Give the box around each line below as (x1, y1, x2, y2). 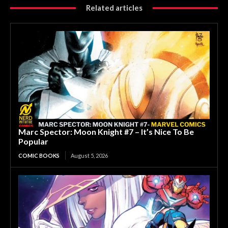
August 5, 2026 (71, 152, 108, 159)
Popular (18, 136, 48, 147)
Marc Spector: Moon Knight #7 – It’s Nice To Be (18, 127, 194, 137)
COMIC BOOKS (18, 152, 60, 159)
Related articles (85, 3, 142, 13)
